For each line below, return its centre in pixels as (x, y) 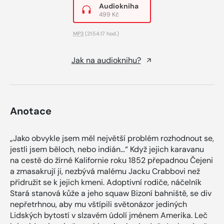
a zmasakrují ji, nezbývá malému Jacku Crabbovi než (105, 171)
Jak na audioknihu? (106, 60)
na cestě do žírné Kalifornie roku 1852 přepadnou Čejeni (111, 160)
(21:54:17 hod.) (101, 33)
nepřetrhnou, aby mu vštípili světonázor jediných (98, 204)
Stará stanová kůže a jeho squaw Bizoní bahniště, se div (111, 193)
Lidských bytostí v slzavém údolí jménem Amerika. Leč (109, 215)
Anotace (31, 111)
